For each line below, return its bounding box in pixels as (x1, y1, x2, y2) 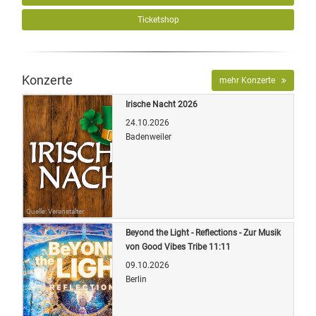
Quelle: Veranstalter (26, 207, 84, 215)
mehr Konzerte (219, 75, 281, 85)
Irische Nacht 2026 (126, 99, 197, 109)
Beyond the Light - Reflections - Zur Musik (126, 227, 281, 238)
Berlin (126, 274, 147, 284)
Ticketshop (137, 14, 179, 25)
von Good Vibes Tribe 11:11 (126, 241, 231, 252)
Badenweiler (126, 131, 171, 142)
